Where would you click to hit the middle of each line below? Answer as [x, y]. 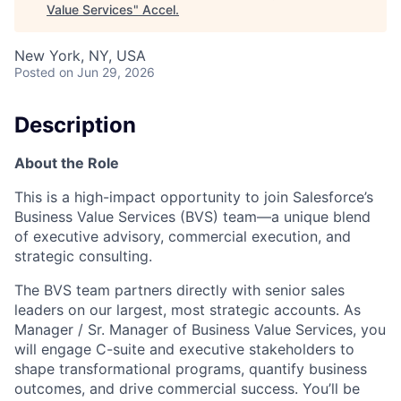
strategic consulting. [83, 256]
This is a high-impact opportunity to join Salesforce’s [194, 196]
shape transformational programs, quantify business [191, 368]
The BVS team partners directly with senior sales [179, 290]
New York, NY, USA [80, 55]
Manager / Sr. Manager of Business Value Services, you [200, 329]
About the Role [67, 162]
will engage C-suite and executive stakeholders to [184, 349]
